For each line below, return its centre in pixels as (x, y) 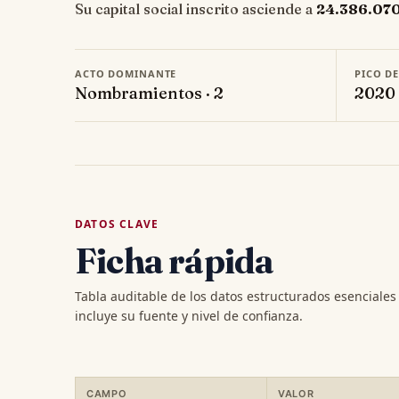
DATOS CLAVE (117, 224)
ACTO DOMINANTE (126, 74)
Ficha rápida (175, 261)
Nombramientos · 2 (149, 94)
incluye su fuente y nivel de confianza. (189, 315)
